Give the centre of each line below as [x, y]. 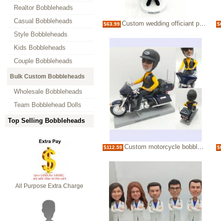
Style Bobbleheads [41, 34]
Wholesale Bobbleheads [48, 92]
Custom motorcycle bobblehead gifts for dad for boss [161, 147]
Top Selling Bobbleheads [46, 121]
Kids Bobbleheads [40, 48]
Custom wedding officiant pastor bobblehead [161, 24]
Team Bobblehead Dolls [48, 105]
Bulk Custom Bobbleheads [47, 76]
